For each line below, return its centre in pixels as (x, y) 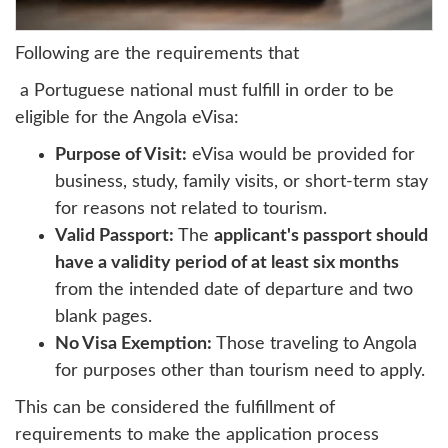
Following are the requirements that (157, 53)
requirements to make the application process (197, 434)
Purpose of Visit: (121, 154)
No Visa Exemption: (133, 343)
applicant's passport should (321, 235)
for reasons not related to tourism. (191, 208)
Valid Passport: (114, 235)
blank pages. (103, 316)
